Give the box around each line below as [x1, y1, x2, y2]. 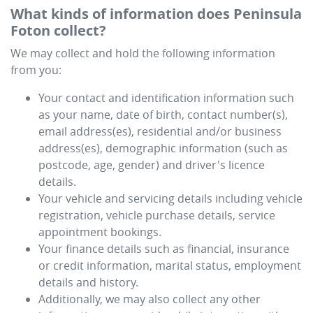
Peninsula [233, 4, 302, 23]
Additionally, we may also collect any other [38, 291, 261, 307]
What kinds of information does [10, 4, 233, 23]
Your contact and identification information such [38, 90, 294, 105]
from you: [10, 62, 61, 78]
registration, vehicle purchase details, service [38, 208, 275, 223]
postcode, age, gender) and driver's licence [38, 157, 265, 173]
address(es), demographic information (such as [38, 140, 288, 156]
